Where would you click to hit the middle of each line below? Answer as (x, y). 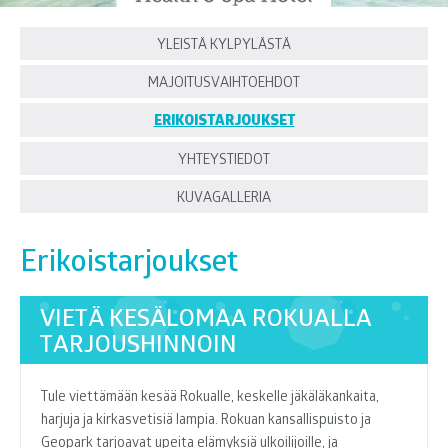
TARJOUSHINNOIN (138, 342)
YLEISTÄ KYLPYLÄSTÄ (224, 43)
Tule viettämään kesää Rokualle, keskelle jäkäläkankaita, (210, 395)
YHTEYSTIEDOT (224, 158)
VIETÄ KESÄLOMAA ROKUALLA (206, 316)
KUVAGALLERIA (224, 196)
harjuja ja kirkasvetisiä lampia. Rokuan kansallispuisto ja (206, 418)
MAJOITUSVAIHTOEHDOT (224, 81)
